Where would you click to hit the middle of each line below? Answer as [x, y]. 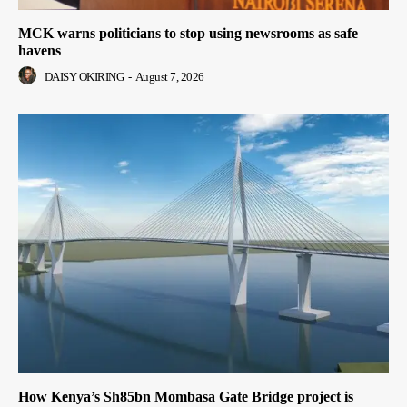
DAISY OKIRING [84, 77]
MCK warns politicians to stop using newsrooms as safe [188, 34]
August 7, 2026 [169, 77]
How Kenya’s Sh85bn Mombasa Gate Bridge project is [186, 396]
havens [40, 51]
